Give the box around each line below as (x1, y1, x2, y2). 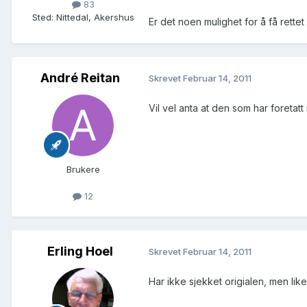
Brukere (66, 163, 100, 175)
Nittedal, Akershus (56, 11, 134, 23)
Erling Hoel (47, 243, 113, 258)
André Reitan (40, 70, 120, 85)
